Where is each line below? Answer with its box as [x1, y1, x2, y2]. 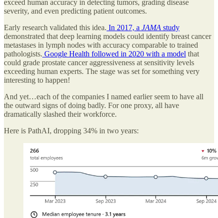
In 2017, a [107, 23, 142, 32]
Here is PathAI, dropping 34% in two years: [4, 126, 139, 135]
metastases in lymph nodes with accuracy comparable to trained [4, 40, 198, 49]
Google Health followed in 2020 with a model [42, 49, 186, 58]
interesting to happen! [4, 75, 70, 84]
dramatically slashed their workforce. [4, 109, 117, 118]
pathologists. [4, 49, 42, 58]
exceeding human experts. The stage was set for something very [4, 67, 200, 75]
